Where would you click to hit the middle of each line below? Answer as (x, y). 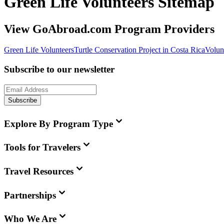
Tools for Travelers (42, 147)
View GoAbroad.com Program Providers (109, 29)
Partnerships (30, 195)
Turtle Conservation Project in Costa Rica (139, 50)
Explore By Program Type (58, 123)
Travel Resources (39, 171)
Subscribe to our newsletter (59, 69)
